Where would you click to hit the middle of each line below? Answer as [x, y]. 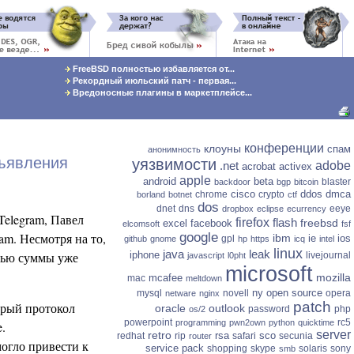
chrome [211, 194]
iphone [145, 255]
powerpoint [148, 322]
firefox [252, 222]
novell [236, 293]
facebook [211, 223]
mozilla [333, 277]
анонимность [174, 149]
